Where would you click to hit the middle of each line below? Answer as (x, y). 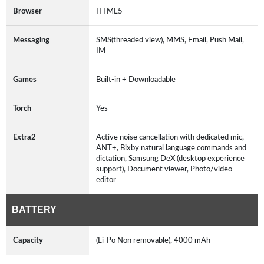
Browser (27, 11)
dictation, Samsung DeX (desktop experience (170, 158)
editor (106, 179)
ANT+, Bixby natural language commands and (171, 148)
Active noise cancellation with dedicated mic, (170, 137)
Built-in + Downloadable (136, 79)
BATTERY (34, 209)
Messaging (31, 40)
